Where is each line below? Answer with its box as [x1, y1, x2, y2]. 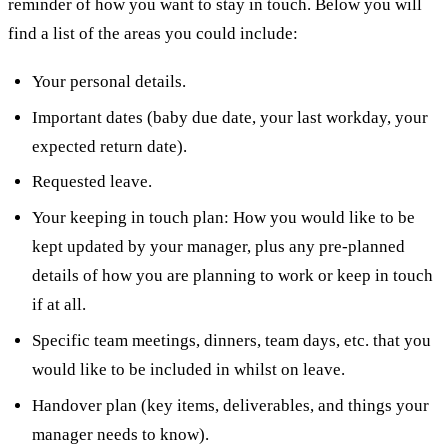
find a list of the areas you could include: [8, 24, 298, 44]
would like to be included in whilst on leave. [31, 359, 345, 379]
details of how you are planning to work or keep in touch [31, 266, 433, 286]
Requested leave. [31, 172, 152, 192]
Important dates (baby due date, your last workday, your [31, 107, 428, 127]
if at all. [31, 295, 86, 315]
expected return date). [31, 136, 187, 156]
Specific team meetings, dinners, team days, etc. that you [31, 330, 431, 350]
